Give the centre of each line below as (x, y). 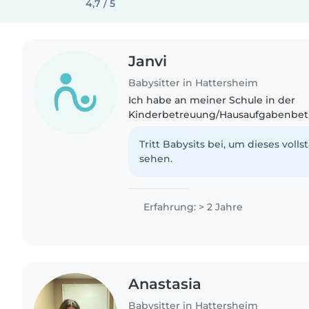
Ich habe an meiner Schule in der (212, 100)
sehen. (156, 158)
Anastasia (165, 283)
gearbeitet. (156, 129)
